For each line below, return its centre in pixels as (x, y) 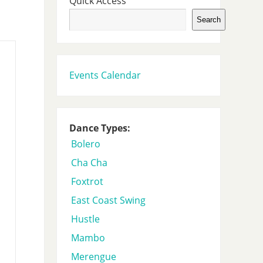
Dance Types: (100, 128)
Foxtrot (87, 181)
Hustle (85, 219)
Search (208, 20)
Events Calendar (105, 75)
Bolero (85, 144)
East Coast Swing (108, 200)
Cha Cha (89, 162)
